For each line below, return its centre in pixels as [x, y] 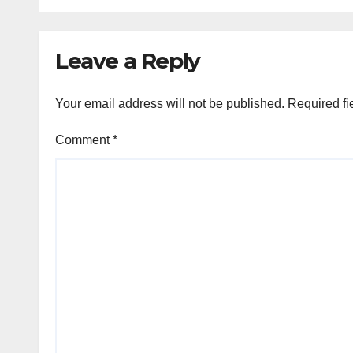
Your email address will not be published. [170, 103]
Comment [84, 139]
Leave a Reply [128, 60]
